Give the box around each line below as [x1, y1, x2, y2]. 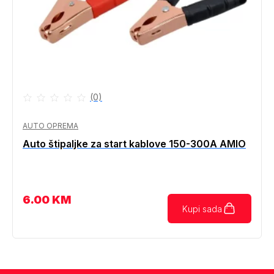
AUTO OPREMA [23, 121, 78, 131]
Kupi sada [182, 203, 222, 214]
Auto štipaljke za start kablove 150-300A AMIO [23, 138, 246, 150]
